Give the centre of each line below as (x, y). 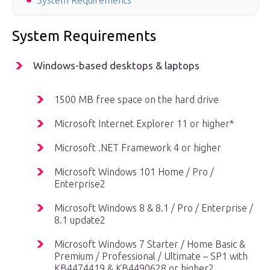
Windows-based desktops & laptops (116, 66)
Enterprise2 (80, 184)
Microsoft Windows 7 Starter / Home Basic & (150, 244)
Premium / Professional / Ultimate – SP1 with (151, 256)
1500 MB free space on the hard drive (137, 100)
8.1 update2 (80, 220)
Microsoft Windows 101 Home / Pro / (134, 172)
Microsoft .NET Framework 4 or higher (138, 148)
